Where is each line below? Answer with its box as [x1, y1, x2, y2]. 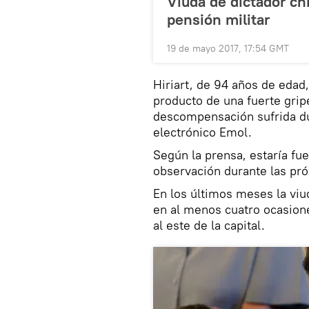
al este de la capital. [153, 217, 265, 234]
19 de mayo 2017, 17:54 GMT [167, 42, 289, 55]
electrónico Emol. [153, 124, 252, 141]
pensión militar [167, 10, 270, 30]
